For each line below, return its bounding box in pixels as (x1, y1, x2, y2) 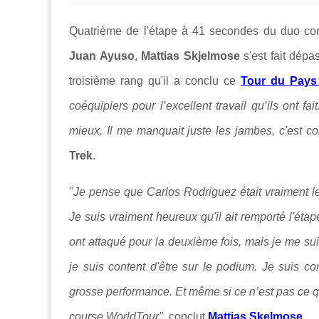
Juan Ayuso (69, 50, 135, 63)
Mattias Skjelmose (141, 50, 240, 63)
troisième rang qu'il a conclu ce (69, 75, 241, 88)
